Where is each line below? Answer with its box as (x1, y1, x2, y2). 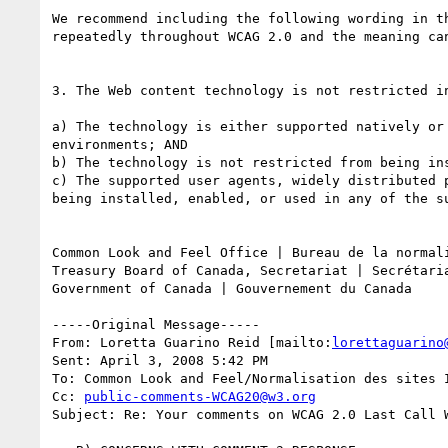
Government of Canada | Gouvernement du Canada (52, 280, 412, 296)
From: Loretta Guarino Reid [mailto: (52, 334, 332, 350)
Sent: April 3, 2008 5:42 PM (52, 352, 268, 368)
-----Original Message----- (52, 316, 260, 332)
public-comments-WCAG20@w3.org (84, 388, 316, 404)
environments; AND (52, 136, 188, 152)
